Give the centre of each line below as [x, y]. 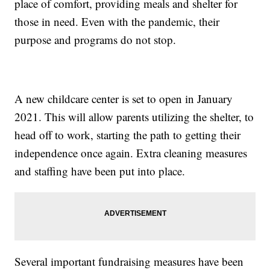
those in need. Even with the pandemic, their [117, 22]
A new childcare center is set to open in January [124, 99]
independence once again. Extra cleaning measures [131, 153]
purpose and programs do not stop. [96, 40]
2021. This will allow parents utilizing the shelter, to [134, 117]
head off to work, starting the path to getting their [128, 135]
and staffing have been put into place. [100, 171]
